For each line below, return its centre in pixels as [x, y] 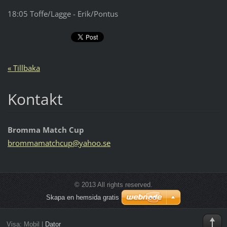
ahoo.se [97, 143]
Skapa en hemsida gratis [83, 198]
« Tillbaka [24, 68]
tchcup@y [66, 143]
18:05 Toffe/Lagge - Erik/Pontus [63, 14]
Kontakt [35, 99]
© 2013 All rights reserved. [113, 185]
